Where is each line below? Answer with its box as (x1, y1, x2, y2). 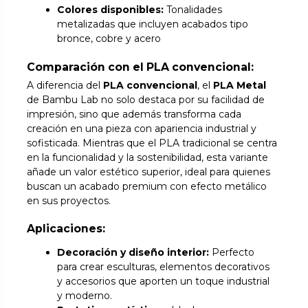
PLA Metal (213, 78, 267, 91)
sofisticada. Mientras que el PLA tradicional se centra (27, 136, 278, 149)
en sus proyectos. (27, 194, 111, 207)
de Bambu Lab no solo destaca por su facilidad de (27, 93, 265, 106)
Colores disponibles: (57, 3, 164, 16)
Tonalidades (164, 3, 223, 16)
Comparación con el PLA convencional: (27, 60, 254, 74)
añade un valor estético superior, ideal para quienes (27, 165, 271, 178)
